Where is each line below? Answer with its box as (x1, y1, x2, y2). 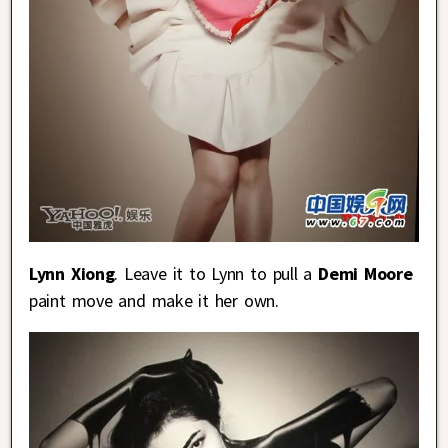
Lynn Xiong (29, 261, 115, 285)
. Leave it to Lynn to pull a (114, 261, 319, 285)
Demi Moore (318, 261, 413, 285)
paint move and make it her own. (29, 288, 279, 312)
